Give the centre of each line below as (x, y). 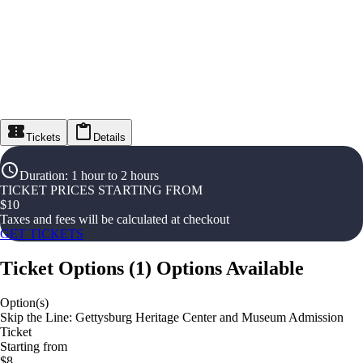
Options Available (230, 268)
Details (109, 137)
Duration (42, 175)
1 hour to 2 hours (115, 175)
